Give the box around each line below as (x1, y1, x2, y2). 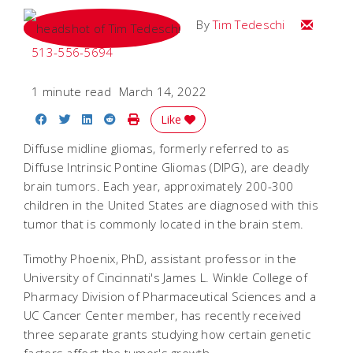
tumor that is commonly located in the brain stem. (24, 215, 310, 232)
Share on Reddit (115, 110, 206, 126)
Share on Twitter (69, 110, 163, 126)
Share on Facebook (46, 110, 155, 126)
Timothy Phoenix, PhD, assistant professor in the (24, 250, 297, 266)
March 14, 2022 (118, 83, 207, 99)
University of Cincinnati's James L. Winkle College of (24, 269, 307, 285)
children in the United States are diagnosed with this (24, 196, 318, 213)
